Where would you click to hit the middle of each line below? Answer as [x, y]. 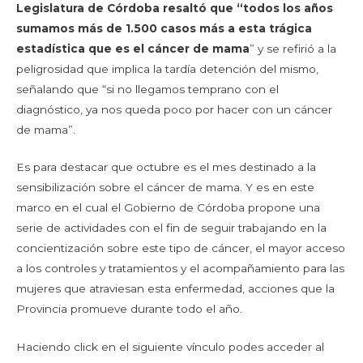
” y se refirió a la [293, 48]
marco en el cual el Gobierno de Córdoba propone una [168, 208]
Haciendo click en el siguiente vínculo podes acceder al [170, 347]
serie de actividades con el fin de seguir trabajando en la [171, 228]
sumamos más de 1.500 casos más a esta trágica [164, 28]
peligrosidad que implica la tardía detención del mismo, [167, 68]
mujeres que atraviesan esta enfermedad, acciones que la [175, 289]
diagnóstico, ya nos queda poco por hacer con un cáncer [174, 109]
